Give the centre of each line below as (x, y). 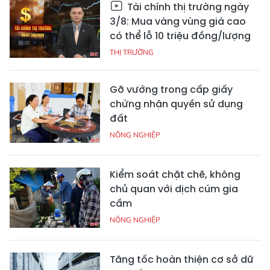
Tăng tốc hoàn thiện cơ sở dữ (182, 260)
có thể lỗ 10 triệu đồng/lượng (180, 36)
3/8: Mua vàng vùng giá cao (178, 22)
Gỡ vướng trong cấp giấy (171, 90)
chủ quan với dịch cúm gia (174, 189)
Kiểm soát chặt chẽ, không (175, 175)
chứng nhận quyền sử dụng (176, 104)
